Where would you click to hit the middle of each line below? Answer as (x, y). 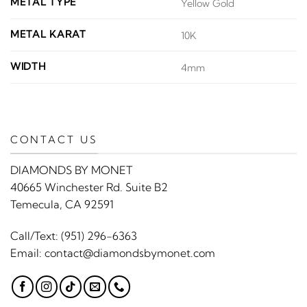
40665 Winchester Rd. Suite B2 (89, 187)
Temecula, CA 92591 (62, 204)
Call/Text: (36, 235)
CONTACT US (54, 140)
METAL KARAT (48, 35)
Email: (27, 253)
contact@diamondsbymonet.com (130, 253)
